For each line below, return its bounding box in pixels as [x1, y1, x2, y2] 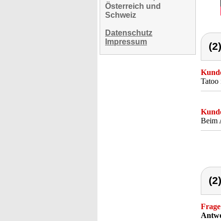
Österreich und [105, 2, 161, 10]
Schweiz [105, 11, 136, 19]
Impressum [105, 37, 147, 46]
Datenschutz [105, 29, 152, 37]
